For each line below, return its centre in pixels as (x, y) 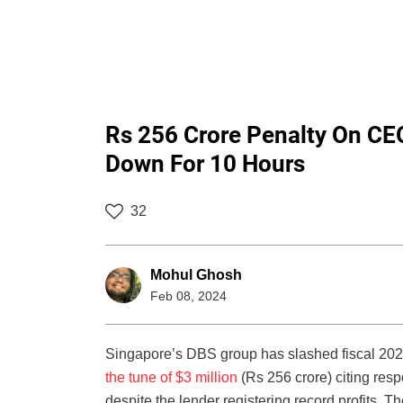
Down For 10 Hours (205, 164)
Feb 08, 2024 (188, 296)
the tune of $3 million (171, 378)
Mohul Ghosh (196, 275)
